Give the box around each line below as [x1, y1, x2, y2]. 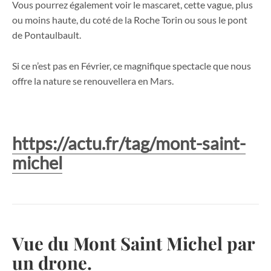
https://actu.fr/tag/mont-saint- [12, 132, 246, 154]
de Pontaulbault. [12, 29, 81, 41]
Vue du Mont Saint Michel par [12, 231, 255, 255]
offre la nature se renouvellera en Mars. [12, 74, 174, 87]
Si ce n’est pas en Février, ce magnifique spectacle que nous [12, 59, 251, 71]
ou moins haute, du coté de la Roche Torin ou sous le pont [12, 14, 247, 26]
